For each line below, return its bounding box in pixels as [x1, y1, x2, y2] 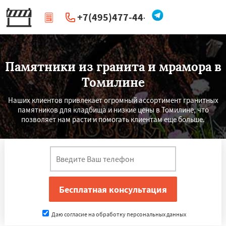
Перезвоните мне [80, 31, 154, 43]
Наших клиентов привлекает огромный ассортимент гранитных [8, 95, 218, 105]
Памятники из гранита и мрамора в [5, 59, 221, 75]
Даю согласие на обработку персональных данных [50, 210, 186, 218]
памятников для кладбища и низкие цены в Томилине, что [17, 105, 209, 115]
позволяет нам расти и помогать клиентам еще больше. [21, 115, 205, 124]
